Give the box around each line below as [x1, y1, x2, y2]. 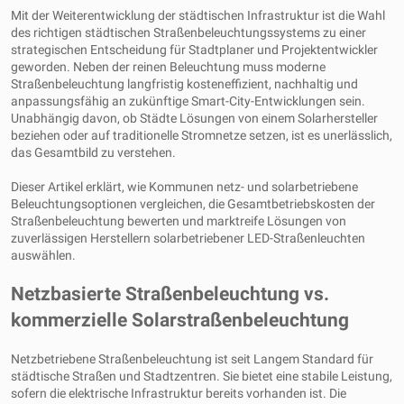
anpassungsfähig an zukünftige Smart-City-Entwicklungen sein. [11, 94, 365, 108]
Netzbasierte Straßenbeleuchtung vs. [11, 283, 329, 305]
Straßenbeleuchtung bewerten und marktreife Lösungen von [11, 214, 346, 228]
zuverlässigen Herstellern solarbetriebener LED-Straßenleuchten [11, 231, 365, 245]
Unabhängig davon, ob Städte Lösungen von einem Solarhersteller [11, 111, 378, 125]
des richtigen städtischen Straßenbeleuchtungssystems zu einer [11, 25, 366, 40]
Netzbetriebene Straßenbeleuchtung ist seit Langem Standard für [11, 352, 373, 366]
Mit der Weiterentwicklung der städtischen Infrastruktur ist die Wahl [11, 8, 385, 23]
